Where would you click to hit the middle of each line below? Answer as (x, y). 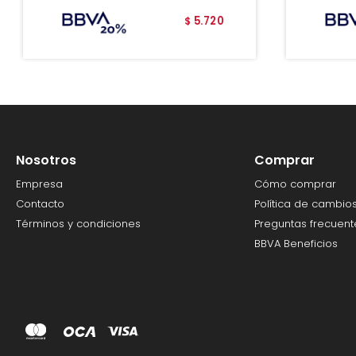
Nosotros (46, 161)
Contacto (40, 204)
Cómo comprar (295, 184)
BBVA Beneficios (296, 244)
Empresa (39, 184)
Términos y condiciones (78, 224)
